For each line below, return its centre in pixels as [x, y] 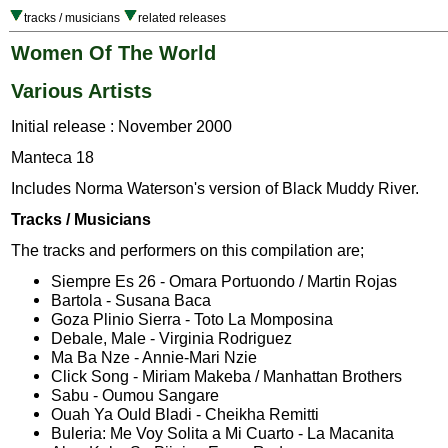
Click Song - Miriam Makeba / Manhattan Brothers [226, 376]
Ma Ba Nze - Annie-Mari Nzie [154, 357]
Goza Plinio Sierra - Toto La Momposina [192, 319]
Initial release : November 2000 [121, 126]
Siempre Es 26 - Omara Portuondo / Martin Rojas [224, 281]
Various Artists [81, 90]
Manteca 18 [52, 157]
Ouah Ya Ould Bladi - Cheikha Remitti [185, 414]
